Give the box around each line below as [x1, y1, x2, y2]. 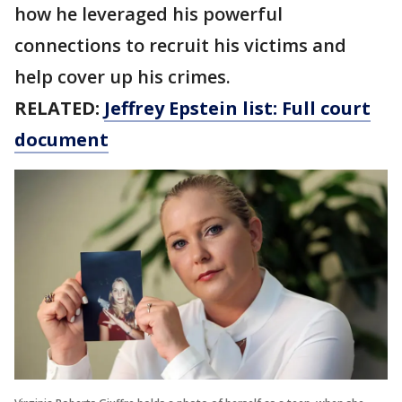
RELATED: [14, 96, 104, 120]
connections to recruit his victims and [14, 33, 346, 57]
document [14, 127, 109, 152]
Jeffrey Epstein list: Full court [104, 96, 371, 120]
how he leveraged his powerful [14, 2, 283, 26]
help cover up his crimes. [14, 65, 231, 89]
